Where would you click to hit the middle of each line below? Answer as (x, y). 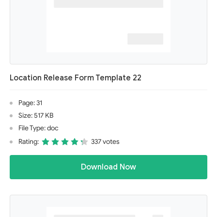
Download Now (108, 167)
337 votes (105, 142)
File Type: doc (39, 128)
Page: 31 (30, 103)
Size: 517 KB (36, 116)
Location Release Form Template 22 (76, 78)
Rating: (29, 142)
